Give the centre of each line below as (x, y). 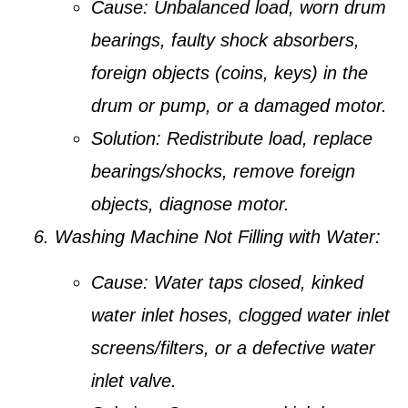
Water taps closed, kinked (256, 283)
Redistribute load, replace (267, 138)
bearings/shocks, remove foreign (223, 171)
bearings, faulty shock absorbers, (225, 40)
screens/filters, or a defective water (233, 348)
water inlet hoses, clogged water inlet (240, 316)
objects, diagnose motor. (190, 204)
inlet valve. (134, 381)
